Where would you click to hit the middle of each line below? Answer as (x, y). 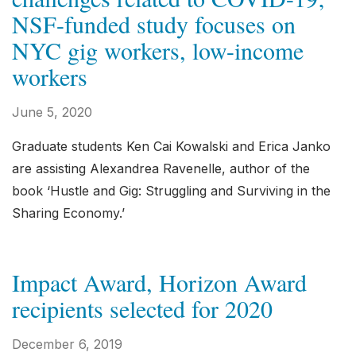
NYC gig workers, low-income (158, 50)
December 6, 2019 (67, 344)
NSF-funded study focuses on (154, 24)
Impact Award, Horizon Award (159, 282)
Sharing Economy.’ (68, 213)
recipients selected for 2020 (142, 308)
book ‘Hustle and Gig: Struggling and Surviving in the (171, 191)
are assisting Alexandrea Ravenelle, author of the (161, 168)
